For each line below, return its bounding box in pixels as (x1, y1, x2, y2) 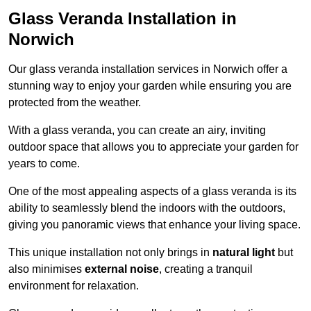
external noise (85, 263, 159, 276)
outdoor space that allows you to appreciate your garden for (8, 141, 299, 153)
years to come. (8, 158, 80, 170)
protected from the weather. (8, 96, 141, 109)
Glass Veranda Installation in (8, 9, 237, 28)
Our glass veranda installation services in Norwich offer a (8, 63, 287, 76)
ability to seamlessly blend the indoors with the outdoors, (8, 202, 285, 215)
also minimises (8, 263, 85, 276)
